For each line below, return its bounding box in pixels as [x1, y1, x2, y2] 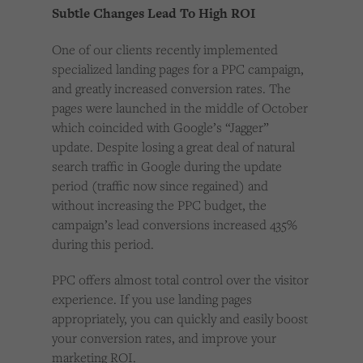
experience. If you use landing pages [52, 290, 252, 309]
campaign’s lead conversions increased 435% [52, 216, 297, 234]
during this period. [52, 235, 154, 254]
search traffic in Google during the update [52, 157, 282, 176]
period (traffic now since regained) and [52, 177, 268, 195]
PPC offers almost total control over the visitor [52, 271, 309, 289]
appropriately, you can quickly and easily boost [52, 310, 308, 328]
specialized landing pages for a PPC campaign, [52, 60, 304, 79]
